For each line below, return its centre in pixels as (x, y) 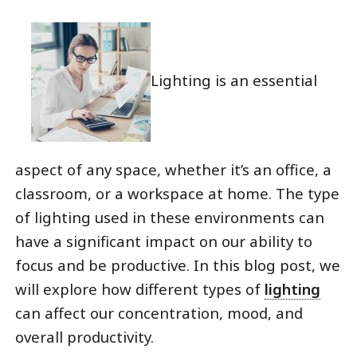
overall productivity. (84, 336)
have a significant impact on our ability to (163, 241)
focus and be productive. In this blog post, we (177, 265)
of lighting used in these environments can (169, 217)
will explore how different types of (139, 288)
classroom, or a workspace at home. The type (177, 193)
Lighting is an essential (233, 80)
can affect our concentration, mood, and (159, 312)
